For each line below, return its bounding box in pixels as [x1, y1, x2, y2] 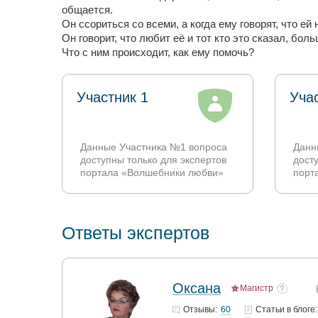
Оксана [172, 280, 221, 296]
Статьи [256, 305, 287, 314]
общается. [62, 4, 113, 16]
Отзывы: [183, 305, 217, 314]
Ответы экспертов [62, 223, 209, 243]
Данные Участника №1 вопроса [80, 141, 227, 153]
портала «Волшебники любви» [80, 167, 224, 178]
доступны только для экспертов [80, 154, 226, 165]
